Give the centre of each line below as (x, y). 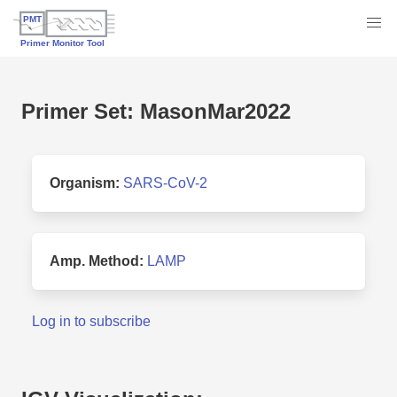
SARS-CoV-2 (165, 183)
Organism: (86, 183)
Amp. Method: (98, 261)
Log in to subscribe (91, 321)
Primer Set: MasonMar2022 (156, 111)
